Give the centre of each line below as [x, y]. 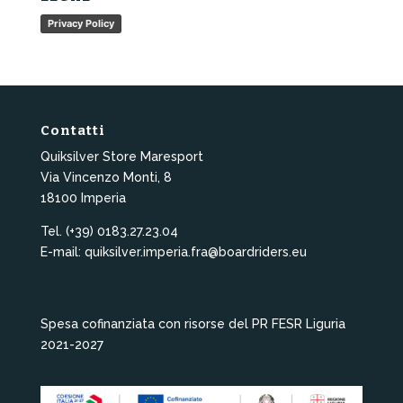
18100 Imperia [83, 198]
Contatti [72, 130]
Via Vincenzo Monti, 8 [106, 177]
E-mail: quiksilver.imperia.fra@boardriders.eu [173, 252]
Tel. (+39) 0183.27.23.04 [109, 231]
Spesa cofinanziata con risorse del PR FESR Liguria [193, 324]
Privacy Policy [81, 23]
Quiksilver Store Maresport [121, 157]
